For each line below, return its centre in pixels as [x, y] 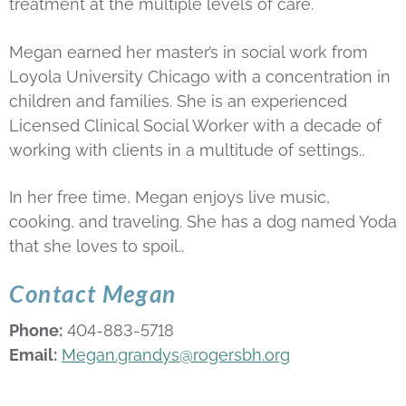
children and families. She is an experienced [178, 101]
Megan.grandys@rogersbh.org [176, 354]
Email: [33, 354]
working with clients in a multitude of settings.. [187, 150]
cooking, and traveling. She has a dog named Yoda [203, 222]
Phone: [36, 330]
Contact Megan [93, 293]
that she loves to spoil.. [97, 246]
